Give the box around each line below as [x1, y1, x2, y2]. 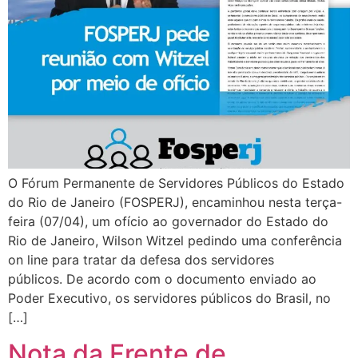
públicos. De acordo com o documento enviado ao [8, 271, 316, 288]
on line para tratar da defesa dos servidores [8, 252, 274, 268]
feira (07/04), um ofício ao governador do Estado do [8, 213, 328, 230]
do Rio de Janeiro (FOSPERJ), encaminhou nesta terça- [8, 194, 342, 211]
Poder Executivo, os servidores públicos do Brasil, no [8, 290, 331, 307]
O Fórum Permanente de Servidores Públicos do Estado [8, 175, 344, 192]
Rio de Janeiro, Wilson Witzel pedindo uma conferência [8, 233, 342, 249]
